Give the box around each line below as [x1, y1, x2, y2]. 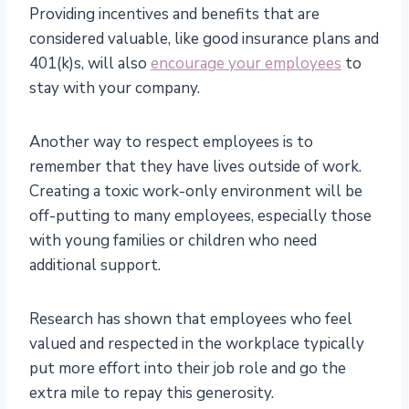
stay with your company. [29, 78, 200, 100]
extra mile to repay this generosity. [29, 383, 274, 404]
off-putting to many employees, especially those [29, 205, 372, 227]
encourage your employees [151, 53, 341, 75]
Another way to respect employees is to [29, 131, 313, 153]
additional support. [29, 255, 161, 277]
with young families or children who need [29, 230, 317, 252]
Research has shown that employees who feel [29, 309, 352, 330]
